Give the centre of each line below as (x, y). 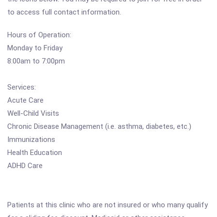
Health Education (35, 153)
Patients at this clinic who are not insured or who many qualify (108, 205)
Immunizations (31, 139)
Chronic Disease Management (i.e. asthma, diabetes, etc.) (99, 126)
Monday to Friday (35, 48)
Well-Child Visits (33, 113)
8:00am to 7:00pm (36, 61)
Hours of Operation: (39, 35)
